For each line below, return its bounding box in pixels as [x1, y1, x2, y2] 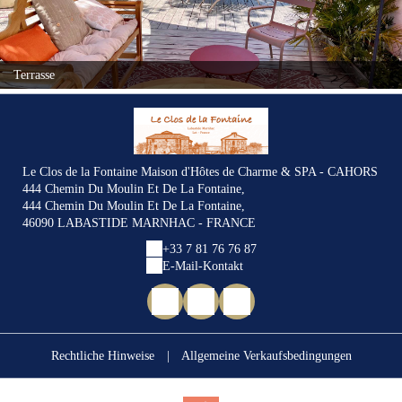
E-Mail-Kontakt [162, 258, 243, 273]
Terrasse [13, 67, 55, 82]
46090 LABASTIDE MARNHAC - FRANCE [22, 215, 256, 230]
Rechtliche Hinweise [50, 348, 154, 363]
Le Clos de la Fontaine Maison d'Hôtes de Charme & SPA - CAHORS [22, 164, 378, 179]
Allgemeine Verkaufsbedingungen [180, 348, 352, 363]
